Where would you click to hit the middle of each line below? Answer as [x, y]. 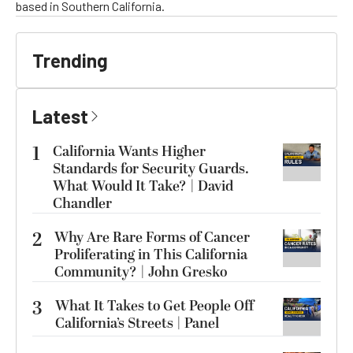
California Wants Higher [129, 151]
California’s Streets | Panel [137, 323]
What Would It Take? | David [143, 186]
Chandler [82, 203]
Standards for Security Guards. [151, 169]
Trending [70, 60]
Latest [60, 116]
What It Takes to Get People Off [154, 306]
